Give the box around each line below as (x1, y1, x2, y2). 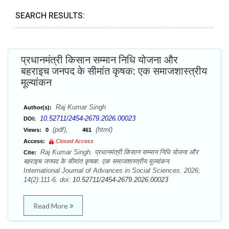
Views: (24, 127, 41, 133)
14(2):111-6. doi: (24, 176, 73, 184)
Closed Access (56, 138, 94, 144)
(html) (94, 126, 112, 133)
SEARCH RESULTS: (15, 11, 85, 20)
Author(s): (24, 104, 52, 110)
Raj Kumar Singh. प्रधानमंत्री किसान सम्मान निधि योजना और (38, 148, 198, 156)
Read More (33, 201, 70, 210)
